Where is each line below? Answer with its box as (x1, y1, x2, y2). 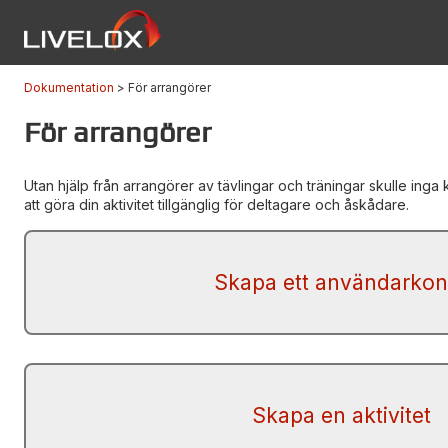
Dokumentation (24, 80, 114, 95)
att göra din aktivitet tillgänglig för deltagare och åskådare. (24, 196, 409, 213)
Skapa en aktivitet (251, 403, 431, 428)
